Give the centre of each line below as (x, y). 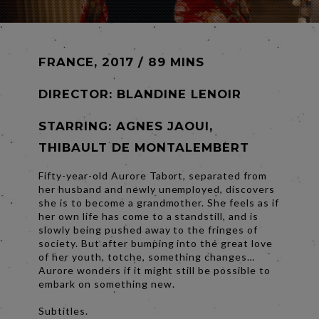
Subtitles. (63, 311)
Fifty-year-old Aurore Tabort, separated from (153, 176)
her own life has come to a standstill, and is (149, 216)
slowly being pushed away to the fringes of (148, 230)
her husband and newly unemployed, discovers (157, 189)
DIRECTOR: (78, 94)
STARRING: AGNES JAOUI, (126, 126)
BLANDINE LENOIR (179, 94)
